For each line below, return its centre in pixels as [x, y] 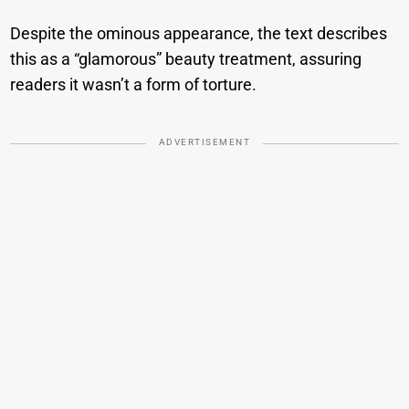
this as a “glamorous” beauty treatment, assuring [186, 59]
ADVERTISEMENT [204, 142]
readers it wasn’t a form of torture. [134, 85]
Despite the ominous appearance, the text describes [199, 34]
